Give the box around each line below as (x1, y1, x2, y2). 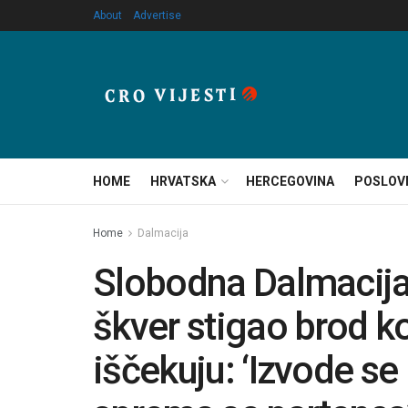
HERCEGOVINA (246, 174, 334, 189)
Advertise (133, 9, 181, 22)
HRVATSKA (150, 174, 216, 189)
